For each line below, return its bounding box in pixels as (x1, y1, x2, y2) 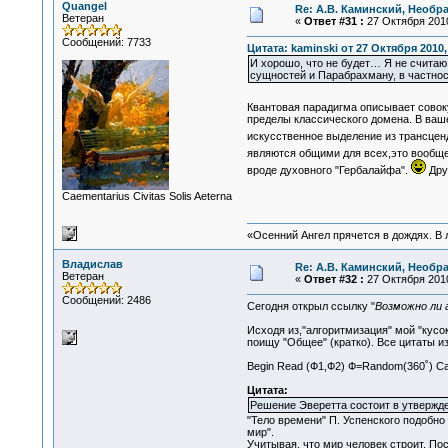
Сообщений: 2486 (61, 294, 151, 306)
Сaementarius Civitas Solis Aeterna (61, 190, 232, 202)
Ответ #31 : (303, 15, 364, 27)
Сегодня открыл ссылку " (246, 300, 375, 313)
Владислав (61, 258, 123, 270)
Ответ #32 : (303, 273, 364, 285)
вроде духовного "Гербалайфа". (246, 164, 411, 177)
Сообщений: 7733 (61, 36, 151, 48)
